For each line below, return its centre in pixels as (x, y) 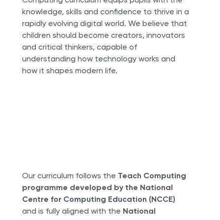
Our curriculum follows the (70, 176)
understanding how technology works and (98, 59)
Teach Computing (152, 176)
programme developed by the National (97, 188)
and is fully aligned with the (72, 211)
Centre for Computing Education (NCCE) (98, 199)
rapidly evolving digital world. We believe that (104, 24)
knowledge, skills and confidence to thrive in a (105, 12)
